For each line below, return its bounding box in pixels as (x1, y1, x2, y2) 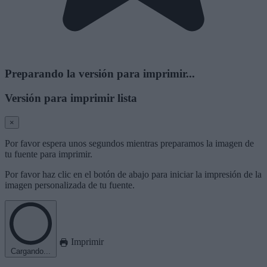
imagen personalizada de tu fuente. (5, 179, 135, 190)
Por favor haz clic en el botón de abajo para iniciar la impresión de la (5, 169, 262, 179)
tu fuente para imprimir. (5, 148, 92, 159)
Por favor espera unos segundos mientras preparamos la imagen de (5, 138, 254, 148)
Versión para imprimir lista (5, 92, 137, 105)
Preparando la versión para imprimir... (5, 67, 195, 80)
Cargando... (11, 246, 51, 256)
